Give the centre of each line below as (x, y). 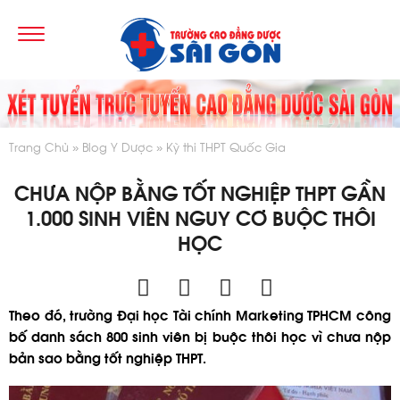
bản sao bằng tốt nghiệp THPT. (108, 358)
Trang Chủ (39, 146)
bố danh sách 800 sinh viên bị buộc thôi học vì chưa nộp (200, 336)
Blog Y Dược (117, 146)
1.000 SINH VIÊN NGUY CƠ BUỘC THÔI (200, 217)
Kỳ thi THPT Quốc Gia (226, 146)
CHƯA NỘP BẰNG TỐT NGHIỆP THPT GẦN (200, 192)
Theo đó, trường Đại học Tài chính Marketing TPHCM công (200, 315)
